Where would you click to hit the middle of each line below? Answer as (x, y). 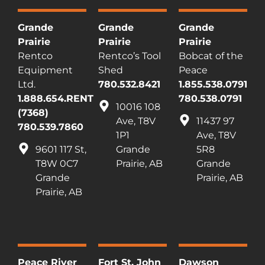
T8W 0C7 (57, 164)
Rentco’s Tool (130, 56)
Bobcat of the (211, 56)
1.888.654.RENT (56, 99)
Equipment (45, 70)
